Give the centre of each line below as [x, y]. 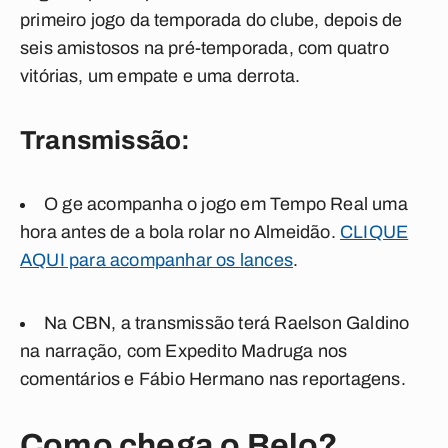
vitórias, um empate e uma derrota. [160, 76]
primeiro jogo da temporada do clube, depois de [211, 20]
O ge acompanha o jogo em [157, 204]
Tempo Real [319, 204]
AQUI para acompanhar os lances [156, 260]
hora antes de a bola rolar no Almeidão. [180, 232]
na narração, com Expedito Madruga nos [184, 351]
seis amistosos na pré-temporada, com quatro [204, 48]
